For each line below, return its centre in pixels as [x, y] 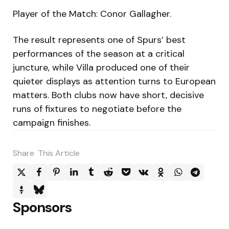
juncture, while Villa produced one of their [101, 67]
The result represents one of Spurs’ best [99, 40]
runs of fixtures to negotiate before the [97, 109]
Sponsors [42, 207]
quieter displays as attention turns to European [114, 81]
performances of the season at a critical [99, 53]
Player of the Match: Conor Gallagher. [92, 14]
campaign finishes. [52, 122]
